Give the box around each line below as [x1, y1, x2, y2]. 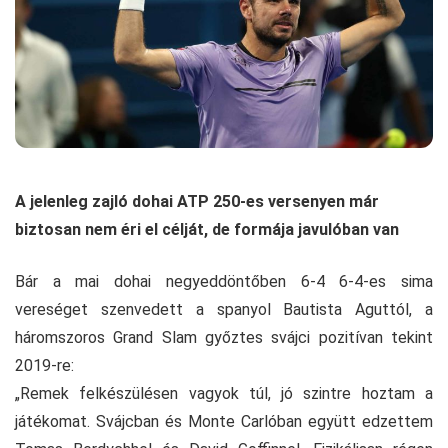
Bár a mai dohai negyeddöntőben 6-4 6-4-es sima [15, 272, 433, 292]
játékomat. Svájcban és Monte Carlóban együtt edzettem [15, 412, 433, 432]
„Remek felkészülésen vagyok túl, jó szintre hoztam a [15, 384, 433, 404]
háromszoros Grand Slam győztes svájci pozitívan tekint [15, 328, 433, 348]
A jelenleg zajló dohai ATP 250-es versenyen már [15, 192, 379, 212]
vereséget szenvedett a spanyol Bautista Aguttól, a [15, 300, 433, 320]
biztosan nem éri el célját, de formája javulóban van [15, 220, 399, 240]
